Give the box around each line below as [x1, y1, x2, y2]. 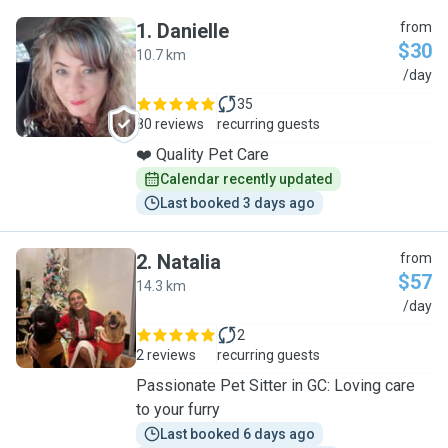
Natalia [157, 250, 221, 274]
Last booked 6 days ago [160, 426, 315, 442]
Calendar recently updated [160, 171, 333, 187]
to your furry [136, 400, 220, 419]
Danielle [157, 19, 229, 43]
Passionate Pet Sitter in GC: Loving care [136, 376, 415, 395]
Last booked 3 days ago [160, 195, 315, 211]
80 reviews [136, 116, 204, 132]
